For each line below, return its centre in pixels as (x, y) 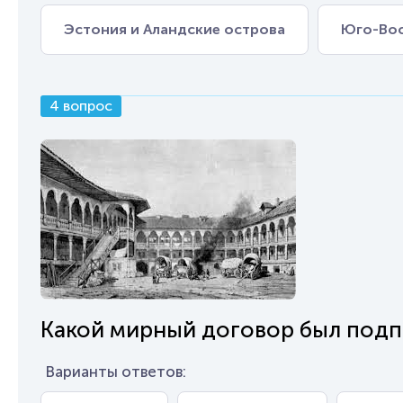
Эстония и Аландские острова (175, 29)
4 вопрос (81, 106)
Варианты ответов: (116, 372)
